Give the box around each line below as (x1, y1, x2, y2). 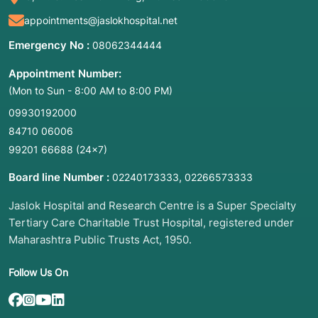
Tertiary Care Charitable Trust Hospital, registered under (9, 216, 294, 230)
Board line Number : (9, 170, 109, 185)
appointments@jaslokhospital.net (24, 14, 177, 27)
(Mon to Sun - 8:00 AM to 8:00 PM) (9, 84, 172, 97)
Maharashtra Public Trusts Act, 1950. (9, 233, 192, 247)
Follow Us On (9, 266, 68, 279)
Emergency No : (9, 38, 89, 53)
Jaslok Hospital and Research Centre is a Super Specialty (9, 199, 296, 213)
